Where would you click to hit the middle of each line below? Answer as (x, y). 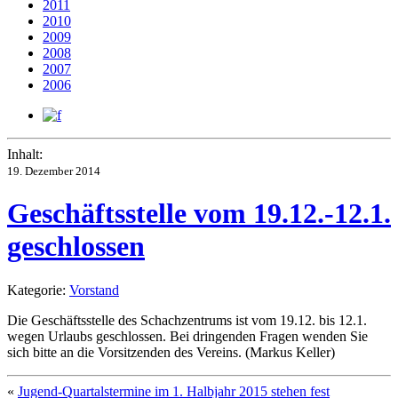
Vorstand (94, 290)
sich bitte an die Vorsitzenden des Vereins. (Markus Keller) (171, 352)
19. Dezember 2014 (54, 171)
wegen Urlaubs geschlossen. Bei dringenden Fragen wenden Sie (187, 336)
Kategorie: (38, 290)
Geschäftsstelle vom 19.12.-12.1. (199, 214)
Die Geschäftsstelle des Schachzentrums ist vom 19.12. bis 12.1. (187, 320)
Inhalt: (25, 154)
